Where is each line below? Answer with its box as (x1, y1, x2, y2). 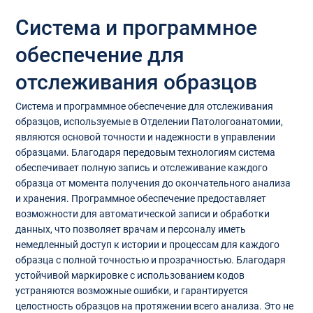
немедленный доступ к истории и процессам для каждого (15, 239, 279, 251)
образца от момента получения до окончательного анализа (15, 177, 291, 189)
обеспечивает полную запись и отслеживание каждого (15, 162, 268, 174)
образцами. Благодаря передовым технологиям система (15, 147, 275, 159)
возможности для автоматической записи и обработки (15, 208, 270, 220)
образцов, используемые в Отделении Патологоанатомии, (15, 116, 283, 128)
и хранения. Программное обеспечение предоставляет (15, 193, 266, 205)
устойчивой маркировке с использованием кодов (15, 270, 245, 282)
